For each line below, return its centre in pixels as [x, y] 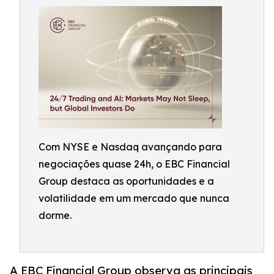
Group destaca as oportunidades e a [126, 181]
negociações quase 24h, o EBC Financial [134, 164]
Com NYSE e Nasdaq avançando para [130, 147]
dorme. [55, 215]
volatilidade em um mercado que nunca [134, 198]
